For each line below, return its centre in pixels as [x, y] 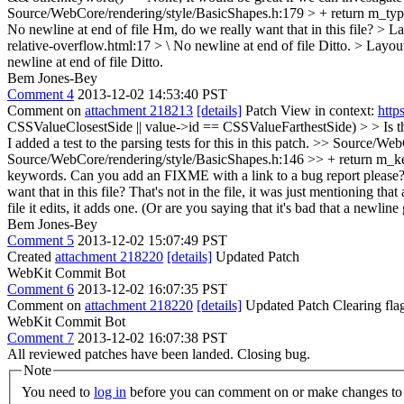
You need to [58, 391]
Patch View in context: [310, 110]
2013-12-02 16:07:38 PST [152, 338]
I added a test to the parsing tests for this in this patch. [160, 143]
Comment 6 [41, 289]
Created [31, 257]
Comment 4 [41, 94]
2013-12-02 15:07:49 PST [152, 240]
